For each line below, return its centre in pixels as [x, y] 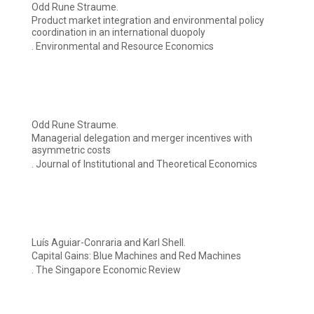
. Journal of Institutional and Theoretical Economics [144, 164]
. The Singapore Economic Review [106, 270]
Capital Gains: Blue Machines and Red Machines [136, 256]
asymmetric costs [71, 150]
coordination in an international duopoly [118, 33]
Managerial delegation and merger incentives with [142, 138]
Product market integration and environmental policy [148, 21]
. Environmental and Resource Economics [123, 47]
